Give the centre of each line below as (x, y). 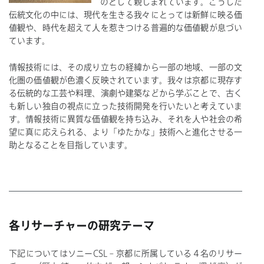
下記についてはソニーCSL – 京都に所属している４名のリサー (126, 253)
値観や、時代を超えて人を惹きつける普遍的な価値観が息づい (126, 28)
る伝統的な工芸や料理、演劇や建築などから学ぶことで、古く (126, 93)
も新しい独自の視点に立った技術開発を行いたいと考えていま (126, 106)
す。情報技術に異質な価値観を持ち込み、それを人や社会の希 (126, 119)
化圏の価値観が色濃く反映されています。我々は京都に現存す (126, 80)
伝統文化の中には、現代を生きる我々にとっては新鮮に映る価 (126, 15)
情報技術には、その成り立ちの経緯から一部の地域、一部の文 (126, 67)
